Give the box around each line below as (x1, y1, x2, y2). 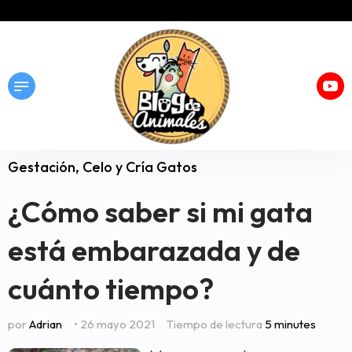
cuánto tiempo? (8, 270, 214, 307)
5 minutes (265, 317, 316, 332)
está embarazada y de (8, 232, 300, 269)
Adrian (29, 317, 62, 332)
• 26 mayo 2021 (74, 317, 155, 332)
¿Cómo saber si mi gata (8, 193, 313, 230)
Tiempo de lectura (167, 317, 265, 332)
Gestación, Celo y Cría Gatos (8, 158, 197, 176)
